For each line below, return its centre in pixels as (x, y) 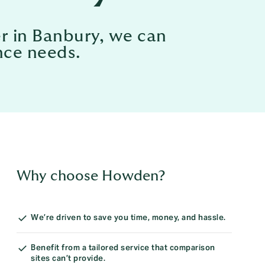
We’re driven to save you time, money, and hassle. (128, 218)
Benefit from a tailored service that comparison (123, 248)
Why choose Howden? (91, 176)
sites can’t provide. (68, 258)
